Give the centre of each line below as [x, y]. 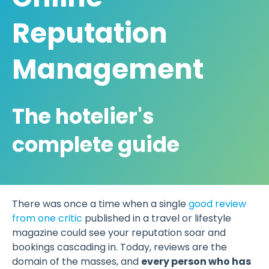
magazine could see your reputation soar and [119, 233]
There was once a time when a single [100, 204]
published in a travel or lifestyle [157, 218]
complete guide [96, 144]
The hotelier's [83, 116]
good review [217, 204]
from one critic [47, 218]
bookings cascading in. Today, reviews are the [119, 247]
